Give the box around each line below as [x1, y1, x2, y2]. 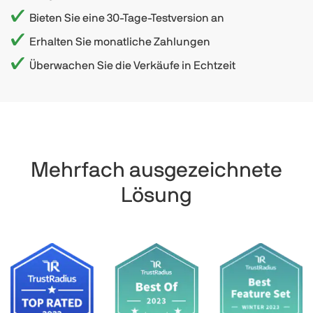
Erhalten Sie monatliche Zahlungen [29, 36, 210, 48]
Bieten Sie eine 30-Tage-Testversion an [29, 12, 224, 24]
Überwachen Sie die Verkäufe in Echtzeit [29, 59, 235, 71]
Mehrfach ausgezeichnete [31, 159, 282, 181]
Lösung [121, 184, 192, 206]
